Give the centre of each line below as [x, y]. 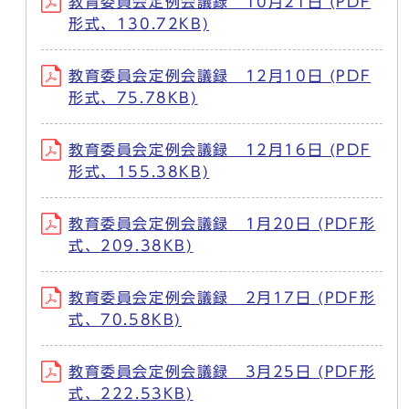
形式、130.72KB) [139, 24]
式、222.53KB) [131, 393]
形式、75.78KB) [133, 98]
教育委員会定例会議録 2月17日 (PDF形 [222, 298]
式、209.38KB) [131, 246]
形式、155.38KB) [139, 172]
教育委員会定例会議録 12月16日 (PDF [220, 150]
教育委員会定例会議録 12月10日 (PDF [220, 76]
